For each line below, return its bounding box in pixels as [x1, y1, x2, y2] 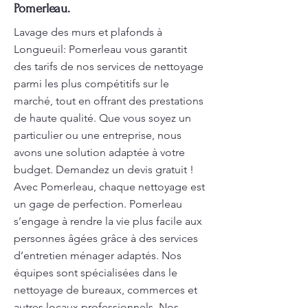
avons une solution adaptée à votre [14, 146, 185, 159]
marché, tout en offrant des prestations [14, 94, 203, 107]
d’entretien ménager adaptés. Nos [14, 249, 181, 262]
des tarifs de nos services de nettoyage [14, 60, 203, 73]
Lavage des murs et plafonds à [14, 25, 162, 38]
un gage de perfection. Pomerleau [14, 197, 182, 210]
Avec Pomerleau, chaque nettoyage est [14, 180, 205, 193]
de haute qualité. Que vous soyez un [14, 111, 191, 124]
